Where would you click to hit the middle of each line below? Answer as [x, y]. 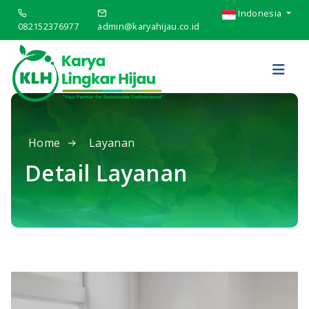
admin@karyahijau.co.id [149, 26]
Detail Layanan [107, 173]
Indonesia [260, 13]
